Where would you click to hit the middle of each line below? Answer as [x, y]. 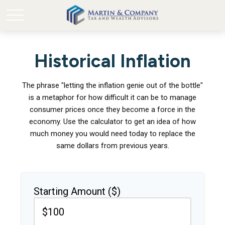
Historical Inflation [113, 61]
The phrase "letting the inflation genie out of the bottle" [113, 85]
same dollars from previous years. [113, 146]
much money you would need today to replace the [113, 134]
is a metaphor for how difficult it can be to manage [113, 97]
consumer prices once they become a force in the [113, 109]
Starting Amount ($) [77, 191]
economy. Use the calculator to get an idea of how [113, 122]
